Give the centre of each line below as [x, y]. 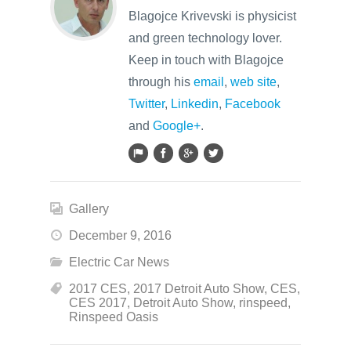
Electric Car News [119, 262]
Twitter [147, 104]
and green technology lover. [205, 38]
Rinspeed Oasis [114, 317]
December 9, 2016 [120, 236]
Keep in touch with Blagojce [206, 60]
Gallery [89, 209]
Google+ [177, 126]
